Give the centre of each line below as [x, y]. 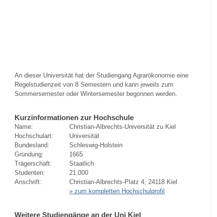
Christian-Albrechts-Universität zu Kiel [123, 126]
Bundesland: [32, 145]
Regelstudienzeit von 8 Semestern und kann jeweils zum [94, 85]
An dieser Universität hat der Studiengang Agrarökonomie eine [101, 76]
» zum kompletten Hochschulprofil [117, 191]
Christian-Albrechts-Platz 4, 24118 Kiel [124, 182]
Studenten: [30, 172]
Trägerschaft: [33, 163]
